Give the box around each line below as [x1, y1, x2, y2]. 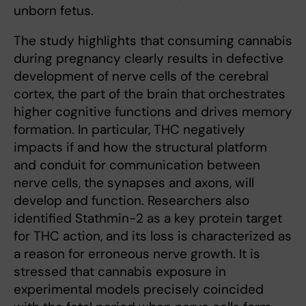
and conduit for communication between [14, 156, 260, 173]
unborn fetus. [14, 2, 94, 19]
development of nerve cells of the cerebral [14, 68, 268, 85]
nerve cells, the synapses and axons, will [14, 174, 254, 191]
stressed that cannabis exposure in [14, 263, 226, 280]
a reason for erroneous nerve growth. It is [14, 245, 260, 262]
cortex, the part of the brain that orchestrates [14, 85, 286, 102]
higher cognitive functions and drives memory [14, 103, 292, 120]
